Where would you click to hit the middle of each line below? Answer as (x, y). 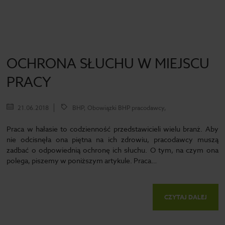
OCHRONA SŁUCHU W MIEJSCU (108, 63)
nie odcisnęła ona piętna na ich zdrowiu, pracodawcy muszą (113, 139)
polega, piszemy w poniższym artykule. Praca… (82, 160)
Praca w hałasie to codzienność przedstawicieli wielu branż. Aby (113, 129)
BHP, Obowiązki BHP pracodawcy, (120, 108)
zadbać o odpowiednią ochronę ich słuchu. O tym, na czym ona (113, 150)
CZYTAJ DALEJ (185, 197)
